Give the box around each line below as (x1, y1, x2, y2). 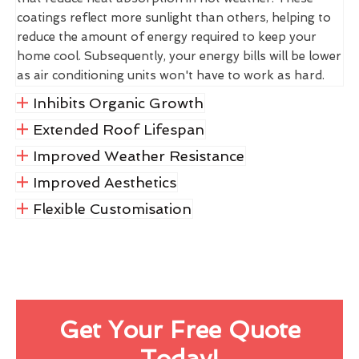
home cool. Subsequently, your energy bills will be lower (17, 48, 341, 63)
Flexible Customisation (32, 200, 192, 217)
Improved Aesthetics (32, 173, 176, 191)
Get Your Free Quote (58, 315, 301, 344)
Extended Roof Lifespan (32, 120, 204, 138)
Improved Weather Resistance (32, 147, 244, 164)
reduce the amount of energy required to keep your (17, 29, 317, 44)
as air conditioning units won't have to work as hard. (17, 67, 325, 83)
